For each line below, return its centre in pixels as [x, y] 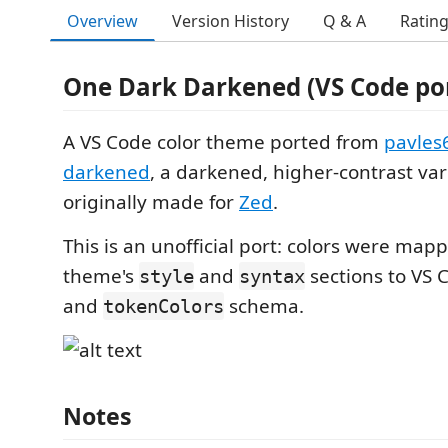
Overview [102, 20]
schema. [264, 306]
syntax [272, 276]
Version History [230, 21]
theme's [101, 276]
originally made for [151, 202]
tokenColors [163, 306]
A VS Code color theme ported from [223, 142]
